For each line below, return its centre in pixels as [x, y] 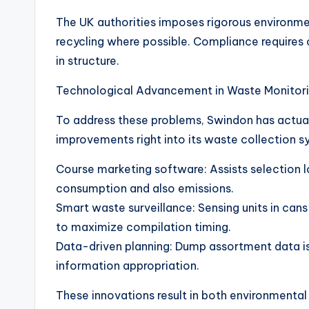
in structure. [88, 61]
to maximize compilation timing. [143, 227]
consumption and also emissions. [145, 188]
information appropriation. [128, 266]
